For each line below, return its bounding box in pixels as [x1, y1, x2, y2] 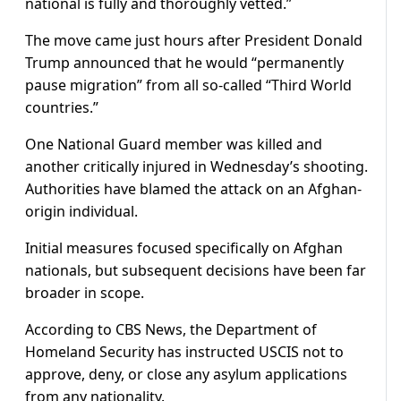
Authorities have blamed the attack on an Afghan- [25, 179, 362, 200]
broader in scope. [25, 283, 144, 303]
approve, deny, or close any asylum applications [25, 364, 347, 385]
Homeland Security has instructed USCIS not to [25, 342, 344, 363]
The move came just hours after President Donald [25, 30, 363, 51]
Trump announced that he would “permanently [25, 53, 344, 73]
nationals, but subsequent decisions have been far [25, 260, 366, 281]
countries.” [25, 98, 98, 118]
